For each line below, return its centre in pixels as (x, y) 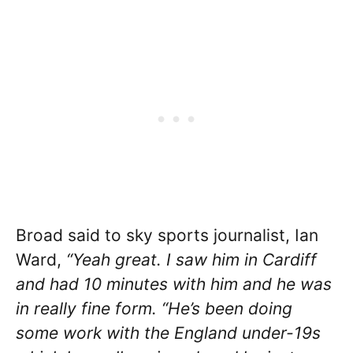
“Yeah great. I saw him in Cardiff (191, 260)
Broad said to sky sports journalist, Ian (167, 236)
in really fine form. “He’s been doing (154, 309)
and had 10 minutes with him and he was (174, 284)
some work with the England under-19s (168, 333)
